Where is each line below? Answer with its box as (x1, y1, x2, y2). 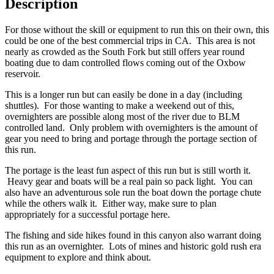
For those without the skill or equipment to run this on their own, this (5, 24, 269, 35)
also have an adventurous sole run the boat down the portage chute (5, 187, 261, 198)
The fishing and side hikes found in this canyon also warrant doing (5, 229, 261, 240)
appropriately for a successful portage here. (5, 209, 170, 220)
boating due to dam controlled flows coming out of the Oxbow (5, 57, 246, 68)
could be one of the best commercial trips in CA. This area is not (5, 35, 255, 46)
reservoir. (5, 68, 45, 79)
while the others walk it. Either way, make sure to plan (5, 198, 217, 209)
